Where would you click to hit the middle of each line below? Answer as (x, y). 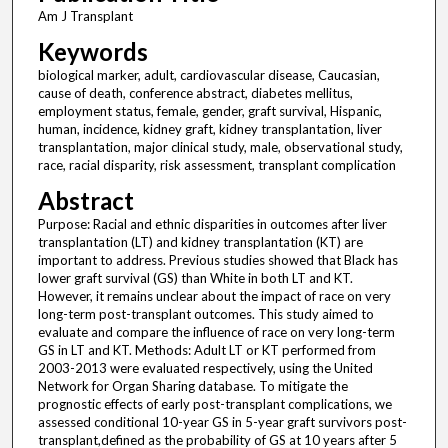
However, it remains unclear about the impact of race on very (214, 296)
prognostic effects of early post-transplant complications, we (214, 404)
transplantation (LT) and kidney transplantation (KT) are (200, 242)
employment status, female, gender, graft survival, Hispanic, (209, 111)
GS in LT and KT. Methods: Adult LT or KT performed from (206, 350)
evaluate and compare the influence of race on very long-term (216, 332)
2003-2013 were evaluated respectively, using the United (205, 368)
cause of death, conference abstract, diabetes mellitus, (195, 93)
